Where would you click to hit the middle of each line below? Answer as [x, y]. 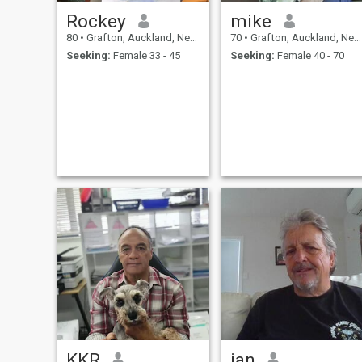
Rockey [96, 21]
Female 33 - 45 [145, 56]
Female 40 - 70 [309, 56]
